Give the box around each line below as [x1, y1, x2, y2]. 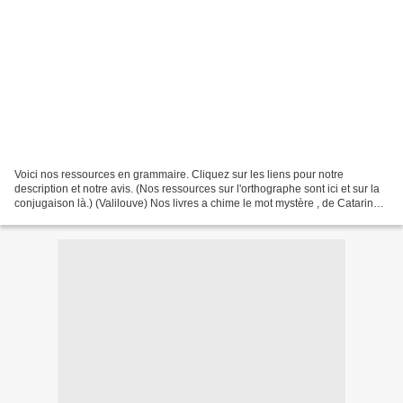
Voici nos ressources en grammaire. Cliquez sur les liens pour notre [14, 167, 344, 181]
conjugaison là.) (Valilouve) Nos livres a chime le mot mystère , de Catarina [14, 196, 380, 210]
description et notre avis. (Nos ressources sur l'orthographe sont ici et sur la [14, 182, 380, 195]
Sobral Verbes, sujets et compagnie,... [14, 210, 198, 224]
